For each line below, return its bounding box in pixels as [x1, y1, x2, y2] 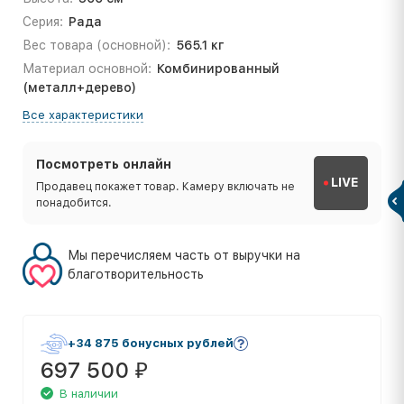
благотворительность [68, 266, 204, 281]
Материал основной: [23, 60, 151, 76]
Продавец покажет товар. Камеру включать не [36, 179, 295, 193]
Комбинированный [156, 60, 280, 76]
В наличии [60, 386, 118, 400]
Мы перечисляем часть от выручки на [68, 247, 300, 262]
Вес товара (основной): [23, 37, 170, 52]
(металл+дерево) [23, 79, 136, 95]
